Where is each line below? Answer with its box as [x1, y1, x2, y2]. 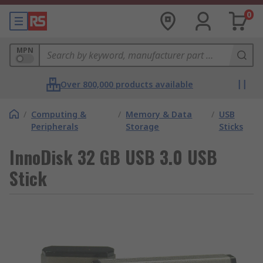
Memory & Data [126, 109, 193, 120]
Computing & [31, 109, 86, 120]
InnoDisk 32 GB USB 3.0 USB [9, 144, 217, 170]
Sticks [218, 121, 243, 132]
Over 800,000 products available [60, 79, 193, 90]
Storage [126, 121, 160, 132]
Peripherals [31, 121, 78, 132]
